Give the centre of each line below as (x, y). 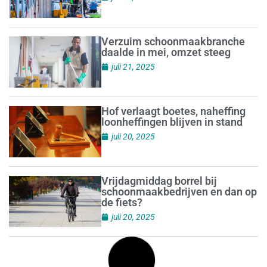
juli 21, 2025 (133, 66)
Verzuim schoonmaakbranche (173, 41)
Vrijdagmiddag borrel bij (159, 181)
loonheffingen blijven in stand (172, 122)
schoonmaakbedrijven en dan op (179, 191)
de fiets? (122, 202)
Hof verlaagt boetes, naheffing (173, 111)
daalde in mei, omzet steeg (166, 52)
